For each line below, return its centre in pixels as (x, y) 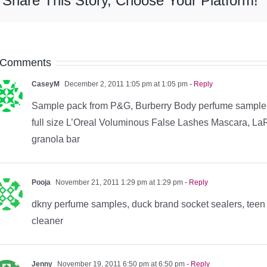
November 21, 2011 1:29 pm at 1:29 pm (118, 182)
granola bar (56, 139)
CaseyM (46, 84)
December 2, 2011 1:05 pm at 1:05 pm (125, 84)
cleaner (47, 221)
